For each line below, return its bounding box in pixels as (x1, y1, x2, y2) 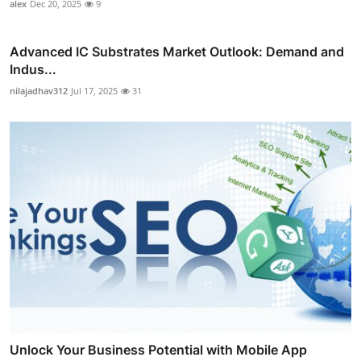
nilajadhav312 (10, 84, 68, 97)
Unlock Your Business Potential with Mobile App (10, 341, 307, 358)
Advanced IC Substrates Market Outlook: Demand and (10, 43, 344, 60)
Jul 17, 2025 (71, 84, 118, 97)
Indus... (10, 60, 56, 77)
